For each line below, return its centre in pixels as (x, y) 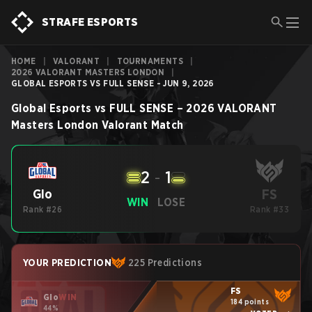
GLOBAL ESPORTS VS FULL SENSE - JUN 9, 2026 (113, 83)
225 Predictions (165, 263)
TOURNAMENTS (150, 61)
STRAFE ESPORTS (90, 22)
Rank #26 (43, 209)
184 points (250, 301)
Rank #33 (270, 209)
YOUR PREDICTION (67, 263)
